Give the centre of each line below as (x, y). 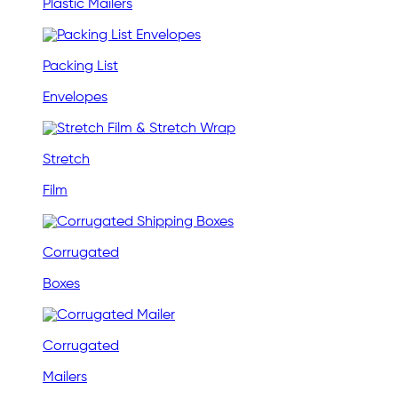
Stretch (66, 160)
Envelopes (75, 98)
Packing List (80, 67)
